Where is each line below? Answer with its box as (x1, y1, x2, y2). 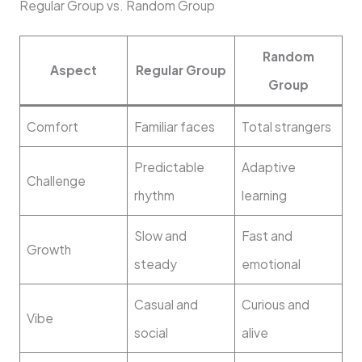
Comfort (26, 118, 78, 134)
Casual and (133, 296, 198, 312)
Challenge (26, 172, 86, 188)
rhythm (133, 187, 175, 203)
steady (133, 255, 177, 271)
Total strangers (241, 118, 331, 134)
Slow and (133, 227, 187, 243)
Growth (26, 241, 71, 257)
